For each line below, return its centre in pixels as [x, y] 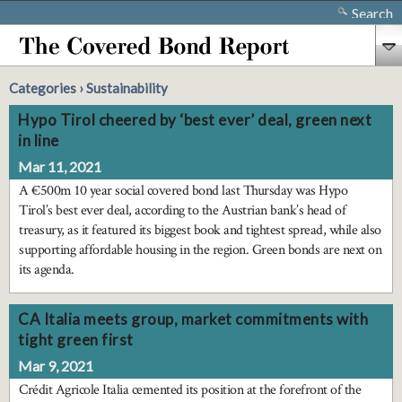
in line [39, 140]
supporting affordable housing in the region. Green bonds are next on [200, 250]
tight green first [76, 340]
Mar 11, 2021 [60, 166]
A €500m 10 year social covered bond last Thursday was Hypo [183, 191]
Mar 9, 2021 [56, 366]
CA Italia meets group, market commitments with [193, 319]
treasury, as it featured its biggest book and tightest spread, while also [200, 230]
